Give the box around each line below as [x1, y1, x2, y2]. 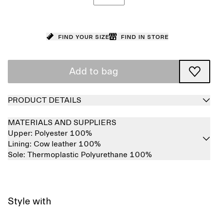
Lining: [8, 140, 34, 148]
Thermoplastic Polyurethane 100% [27, 151, 152, 159]
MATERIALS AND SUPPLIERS [8, 119, 116, 127]
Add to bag [69, 67, 118, 76]
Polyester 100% [35, 129, 92, 137]
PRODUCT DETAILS [8, 96, 81, 104]
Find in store [120, 33, 168, 40]
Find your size [57, 33, 109, 40]
